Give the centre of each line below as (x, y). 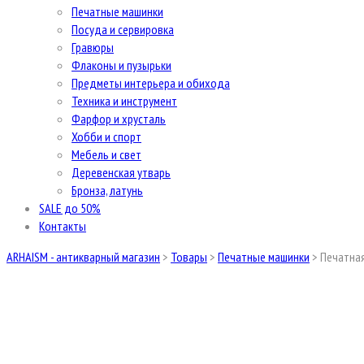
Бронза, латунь (107, 190)
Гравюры (93, 47)
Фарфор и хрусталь (119, 119)
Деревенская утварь (121, 172)
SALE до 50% (70, 208)
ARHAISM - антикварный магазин (83, 257)
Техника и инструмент (124, 101)
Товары (189, 257)
